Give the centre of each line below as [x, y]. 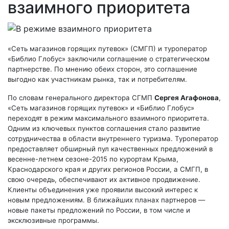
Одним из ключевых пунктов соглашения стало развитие [104, 128]
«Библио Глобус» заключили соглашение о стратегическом [109, 59]
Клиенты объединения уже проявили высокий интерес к [103, 189]
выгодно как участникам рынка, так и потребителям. [97, 79]
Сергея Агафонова [187, 97]
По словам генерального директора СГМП [81, 97]
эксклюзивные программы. [53, 220]
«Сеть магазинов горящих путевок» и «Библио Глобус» [101, 108]
